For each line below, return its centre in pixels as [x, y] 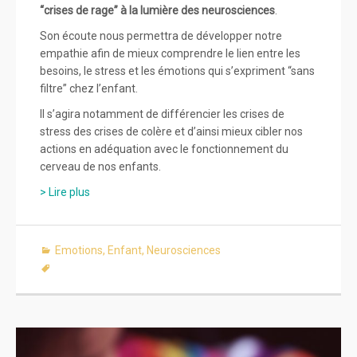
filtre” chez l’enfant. [89, 89]
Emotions [79, 251]
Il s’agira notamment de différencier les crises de [162, 114]
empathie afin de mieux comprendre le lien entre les [170, 54]
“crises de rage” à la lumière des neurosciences [157, 11]
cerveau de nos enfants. [100, 167]
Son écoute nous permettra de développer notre [161, 36]
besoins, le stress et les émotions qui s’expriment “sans [177, 71]
